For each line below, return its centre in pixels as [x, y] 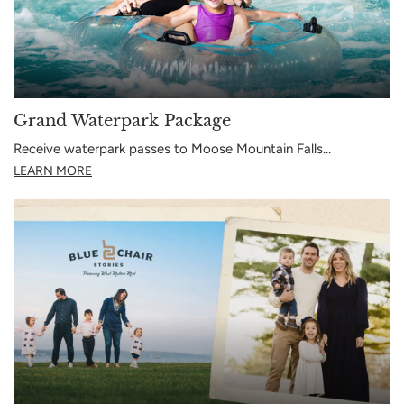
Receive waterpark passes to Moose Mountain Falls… [172, 148]
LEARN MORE [53, 170]
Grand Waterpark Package [122, 120]
